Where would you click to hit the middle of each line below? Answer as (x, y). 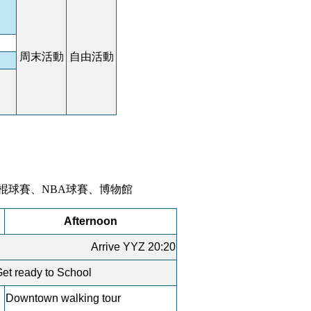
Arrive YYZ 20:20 (133, 247)
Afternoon (91, 221)
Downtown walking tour (63, 299)
